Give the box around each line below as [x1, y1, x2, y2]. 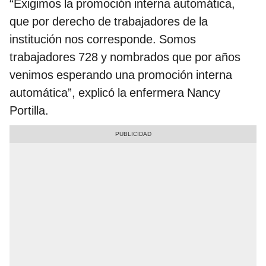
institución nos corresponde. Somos [9, 32, 196, 47]
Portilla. [9, 103, 49, 118]
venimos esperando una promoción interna [9, 68, 232, 83]
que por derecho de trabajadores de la [9, 14, 208, 29]
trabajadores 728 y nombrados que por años [9, 50, 240, 65]
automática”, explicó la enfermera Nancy [9, 85, 220, 100]
